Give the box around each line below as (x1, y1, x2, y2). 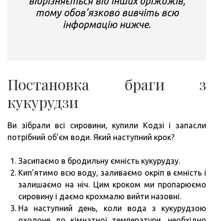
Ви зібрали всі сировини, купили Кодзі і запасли (7, 120, 206, 130)
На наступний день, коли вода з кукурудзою (18, 203, 206, 213)
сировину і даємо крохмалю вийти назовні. (18, 191, 181, 201)
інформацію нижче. (63, 18, 151, 30)
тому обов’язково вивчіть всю (35, 6, 179, 18)
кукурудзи (7, 92, 78, 112)
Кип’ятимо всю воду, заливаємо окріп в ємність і (18, 168, 206, 177)
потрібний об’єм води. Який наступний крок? (7, 132, 175, 142)
